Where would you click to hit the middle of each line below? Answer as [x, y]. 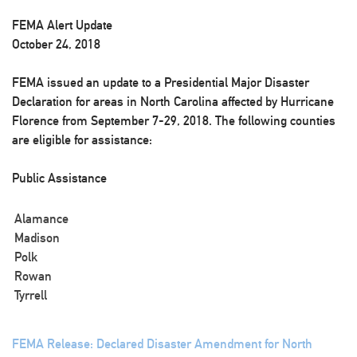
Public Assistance [59, 178]
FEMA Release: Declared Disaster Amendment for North [162, 344]
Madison [37, 238]
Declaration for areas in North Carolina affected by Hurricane [173, 102]
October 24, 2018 [56, 44]
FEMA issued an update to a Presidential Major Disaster [161, 82]
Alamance [41, 219]
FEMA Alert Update [62, 25]
